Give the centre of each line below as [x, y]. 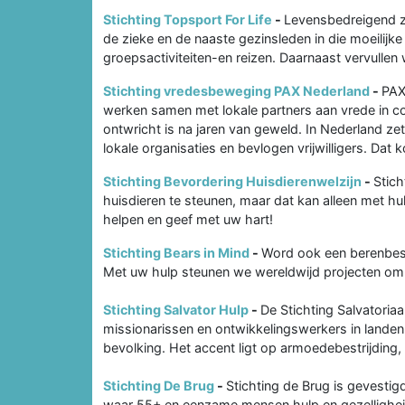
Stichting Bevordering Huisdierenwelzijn [232, 181]
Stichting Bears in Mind [176, 252]
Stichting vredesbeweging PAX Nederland [236, 90]
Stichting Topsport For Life [188, 19]
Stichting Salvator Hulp [176, 309]
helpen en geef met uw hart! [188, 219]
